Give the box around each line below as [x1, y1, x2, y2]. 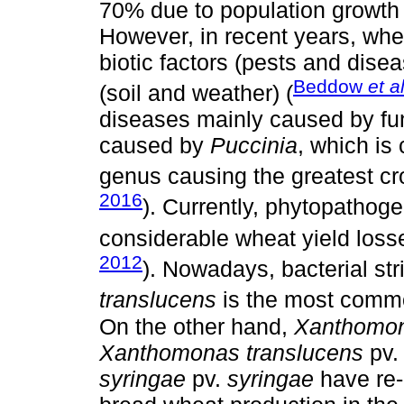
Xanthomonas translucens [99, 339, 363, 365]
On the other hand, [99, 313, 294, 339]
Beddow [293, 75, 368, 96]
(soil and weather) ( [99, 80, 293, 106]
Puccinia [210, 133, 298, 159]
